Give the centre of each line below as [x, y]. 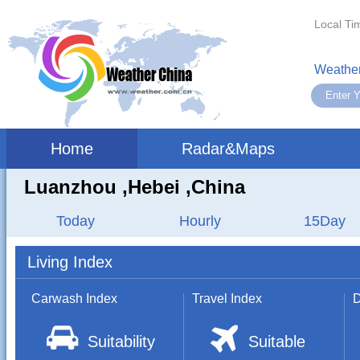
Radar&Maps [228, 149]
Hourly [200, 221]
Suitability [121, 342]
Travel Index [227, 299]
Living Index [70, 262]
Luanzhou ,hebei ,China [134, 187]
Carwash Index [74, 299]
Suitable [276, 342]
